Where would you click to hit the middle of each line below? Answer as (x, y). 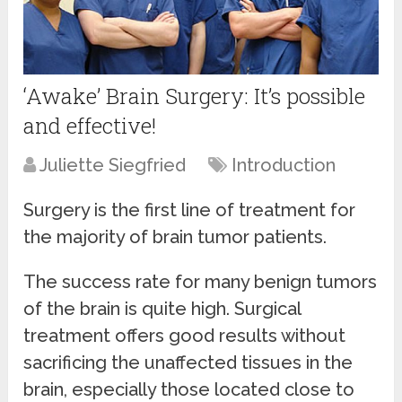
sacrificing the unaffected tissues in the (188, 362)
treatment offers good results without (185, 335)
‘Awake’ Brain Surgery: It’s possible (195, 96)
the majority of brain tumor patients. (175, 236)
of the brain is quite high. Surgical (162, 308)
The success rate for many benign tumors (201, 281)
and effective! (90, 125)
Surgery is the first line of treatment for (190, 210)
